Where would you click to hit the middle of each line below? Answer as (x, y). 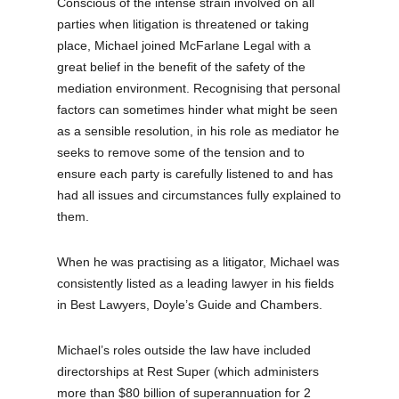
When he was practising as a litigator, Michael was (199, 261)
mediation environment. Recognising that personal (199, 88)
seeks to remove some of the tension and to (181, 152)
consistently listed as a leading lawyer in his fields (196, 283)
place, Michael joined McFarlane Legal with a (184, 45)
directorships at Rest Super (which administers (188, 371)
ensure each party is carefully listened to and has (195, 173)
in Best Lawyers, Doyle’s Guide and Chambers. (190, 304)
